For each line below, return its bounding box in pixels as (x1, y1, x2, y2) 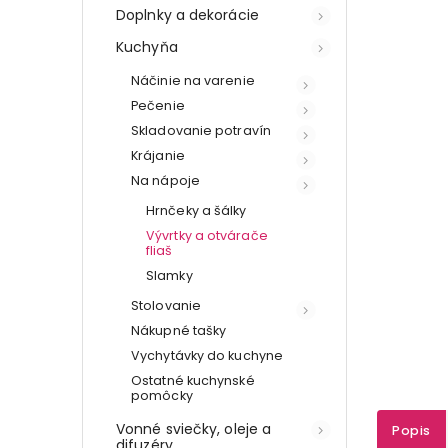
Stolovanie (131, 296, 201, 314)
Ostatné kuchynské (131, 371, 255, 389)
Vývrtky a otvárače (146, 226, 268, 244)
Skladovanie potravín (131, 121, 271, 139)
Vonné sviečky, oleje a (116, 418, 272, 439)
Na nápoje (131, 171, 200, 189)
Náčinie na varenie (131, 71, 255, 89)
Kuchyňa (116, 36, 178, 57)
